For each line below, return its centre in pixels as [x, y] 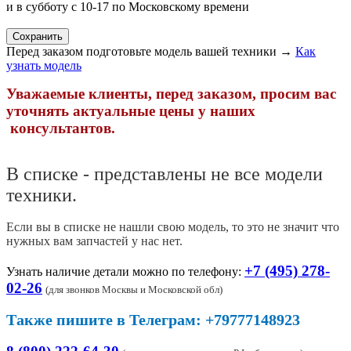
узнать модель [44, 66]
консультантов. [61, 128]
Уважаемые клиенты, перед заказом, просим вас [171, 94]
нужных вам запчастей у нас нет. [96, 241]
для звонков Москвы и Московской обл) [136, 290]
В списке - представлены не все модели [165, 174]
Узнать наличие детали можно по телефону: [124, 272]
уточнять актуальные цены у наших [131, 111]
